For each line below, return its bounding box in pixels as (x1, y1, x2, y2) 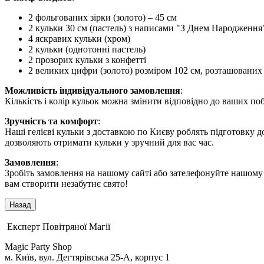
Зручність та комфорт (5, 115, 98, 126)
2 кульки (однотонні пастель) (28, 44, 146, 54)
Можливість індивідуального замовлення (5, 85, 180, 95)
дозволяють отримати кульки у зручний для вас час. (5, 137, 214, 147)
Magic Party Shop (5, 241, 72, 252)
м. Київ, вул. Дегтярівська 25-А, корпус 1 (5, 252, 170, 262)
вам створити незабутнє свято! (5, 178, 128, 189)
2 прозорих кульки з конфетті (28, 54, 146, 65)
